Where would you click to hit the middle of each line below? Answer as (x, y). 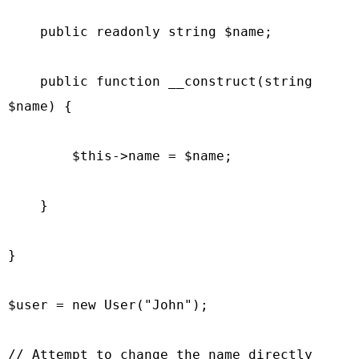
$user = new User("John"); (108, 305)
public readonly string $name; (140, 31)
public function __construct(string (160, 81)
